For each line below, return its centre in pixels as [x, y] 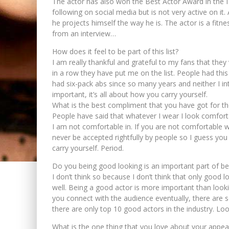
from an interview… [84, 33]
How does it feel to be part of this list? [115, 51]
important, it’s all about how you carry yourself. [130, 94]
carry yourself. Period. [88, 148]
